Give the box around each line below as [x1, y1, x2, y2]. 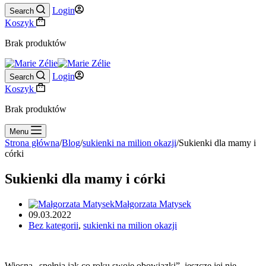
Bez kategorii [28, 220, 78, 230]
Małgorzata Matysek [115, 198, 191, 209]
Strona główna [5, 138, 59, 148]
